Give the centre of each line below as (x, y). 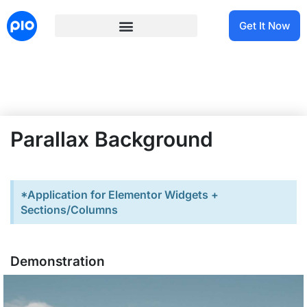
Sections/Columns (69, 210)
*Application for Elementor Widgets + (120, 195)
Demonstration (58, 261)
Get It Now (265, 26)
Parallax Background (112, 139)
